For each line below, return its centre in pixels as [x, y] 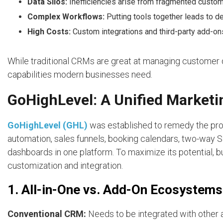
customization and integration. [65, 166]
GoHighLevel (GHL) [48, 125]
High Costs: [49, 32]
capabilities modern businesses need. [80, 75]
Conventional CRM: [47, 214]
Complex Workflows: [66, 17]
